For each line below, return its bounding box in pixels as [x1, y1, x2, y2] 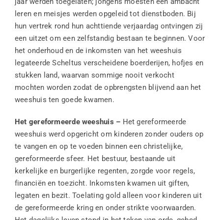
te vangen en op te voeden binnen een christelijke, [14, 142, 183, 151]
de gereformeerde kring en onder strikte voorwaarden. [14, 203, 196, 213]
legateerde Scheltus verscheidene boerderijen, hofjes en [14, 58, 204, 68]
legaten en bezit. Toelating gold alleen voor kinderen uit [14, 191, 202, 200]
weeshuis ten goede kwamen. [14, 95, 114, 105]
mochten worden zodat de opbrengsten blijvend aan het [14, 83, 201, 92]
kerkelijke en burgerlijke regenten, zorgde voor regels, [14, 166, 195, 176]
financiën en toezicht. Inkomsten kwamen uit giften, [14, 179, 190, 188]
